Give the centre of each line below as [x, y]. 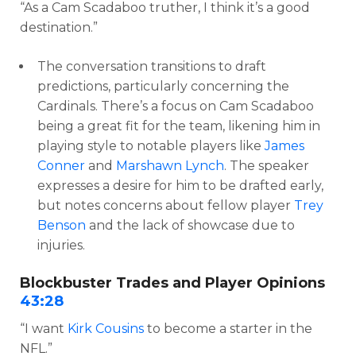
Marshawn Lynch [170, 165]
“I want [44, 328]
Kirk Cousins [106, 328]
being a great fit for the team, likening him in [179, 126]
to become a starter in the [228, 328]
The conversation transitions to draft [152, 66]
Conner [61, 165]
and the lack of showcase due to [190, 225]
